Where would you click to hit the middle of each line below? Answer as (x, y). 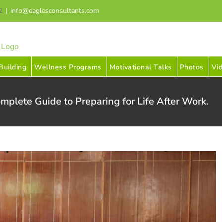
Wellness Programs (68, 67)
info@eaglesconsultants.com (55, 11)
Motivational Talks (140, 67)
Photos (192, 67)
